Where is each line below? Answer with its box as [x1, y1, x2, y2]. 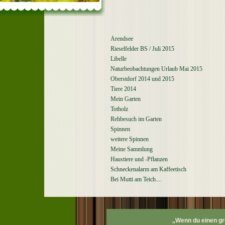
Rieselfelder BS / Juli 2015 [110, 45, 174, 52]
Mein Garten [110, 95, 141, 102]
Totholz [110, 105, 128, 113]
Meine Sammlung [110, 146, 153, 153]
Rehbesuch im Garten [110, 116, 162, 123]
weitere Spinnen [110, 136, 149, 143]
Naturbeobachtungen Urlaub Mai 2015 [110, 65, 202, 72]
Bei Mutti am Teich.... [110, 176, 162, 183]
